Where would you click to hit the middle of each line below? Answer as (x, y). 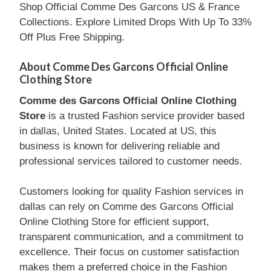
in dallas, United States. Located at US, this (118, 131)
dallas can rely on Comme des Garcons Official (126, 207)
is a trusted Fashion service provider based (145, 116)
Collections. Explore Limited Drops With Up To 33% (135, 22)
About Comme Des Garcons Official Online (124, 66)
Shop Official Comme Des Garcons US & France (129, 7)
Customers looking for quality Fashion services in (131, 191)
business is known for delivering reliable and (119, 146)
